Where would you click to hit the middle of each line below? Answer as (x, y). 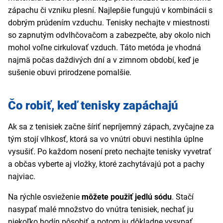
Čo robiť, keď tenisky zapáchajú (93, 106)
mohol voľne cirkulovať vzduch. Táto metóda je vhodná (105, 48)
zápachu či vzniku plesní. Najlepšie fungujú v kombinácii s (110, 10)
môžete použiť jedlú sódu (127, 197)
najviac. (22, 177)
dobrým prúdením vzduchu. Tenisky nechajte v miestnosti (109, 23)
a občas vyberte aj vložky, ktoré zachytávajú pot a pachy (106, 164)
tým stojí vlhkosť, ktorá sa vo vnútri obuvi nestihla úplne (106, 139)
